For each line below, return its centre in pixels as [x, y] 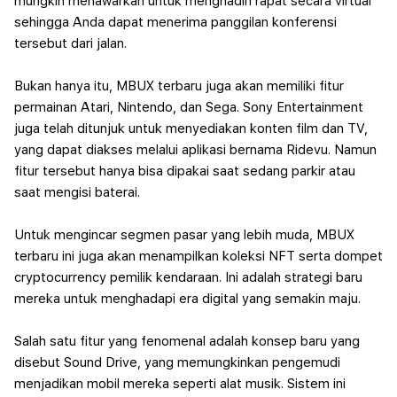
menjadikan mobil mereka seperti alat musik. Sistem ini [180, 384]
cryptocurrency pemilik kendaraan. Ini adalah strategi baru [188, 277]
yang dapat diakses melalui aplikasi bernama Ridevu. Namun [195, 150]
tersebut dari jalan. [70, 43]
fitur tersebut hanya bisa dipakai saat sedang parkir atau [185, 171]
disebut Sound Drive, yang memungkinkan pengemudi [177, 362]
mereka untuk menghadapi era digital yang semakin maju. [187, 299]
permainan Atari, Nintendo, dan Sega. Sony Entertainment [189, 107]
